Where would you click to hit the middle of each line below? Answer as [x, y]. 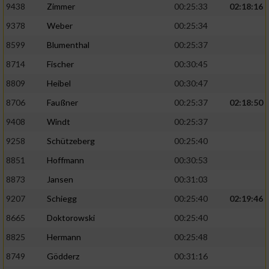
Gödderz [63, 256]
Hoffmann [65, 160]
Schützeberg [71, 141]
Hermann [64, 237]
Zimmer [61, 7]
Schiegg [62, 199]
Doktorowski [71, 218]
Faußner [62, 103]
